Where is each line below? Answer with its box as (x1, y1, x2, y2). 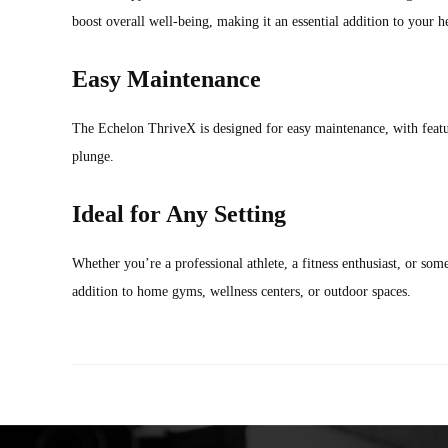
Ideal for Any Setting (72, 200, 286, 227)
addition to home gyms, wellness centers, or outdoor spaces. (72, 283, 411, 299)
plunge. (72, 148, 114, 164)
